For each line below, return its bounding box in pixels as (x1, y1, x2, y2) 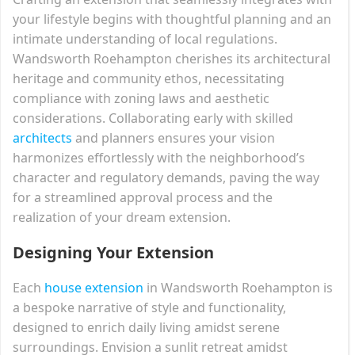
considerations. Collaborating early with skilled (13, 109, 293, 127)
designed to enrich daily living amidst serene (13, 318, 280, 336)
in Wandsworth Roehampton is (143, 278, 333, 296)
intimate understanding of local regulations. (13, 29, 277, 48)
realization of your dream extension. (13, 208, 231, 226)
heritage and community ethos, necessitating (13, 69, 284, 87)
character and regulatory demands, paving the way (13, 168, 319, 186)
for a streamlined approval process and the (13, 188, 273, 206)
